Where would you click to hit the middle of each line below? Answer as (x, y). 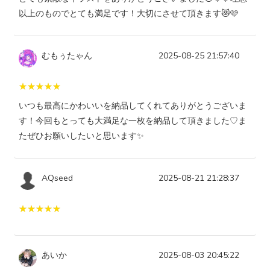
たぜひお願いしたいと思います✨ (81, 136)
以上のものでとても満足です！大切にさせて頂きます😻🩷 (129, 14)
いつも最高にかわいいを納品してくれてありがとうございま (133, 106)
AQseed (57, 178)
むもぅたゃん (67, 56)
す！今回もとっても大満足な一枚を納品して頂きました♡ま (133, 121)
